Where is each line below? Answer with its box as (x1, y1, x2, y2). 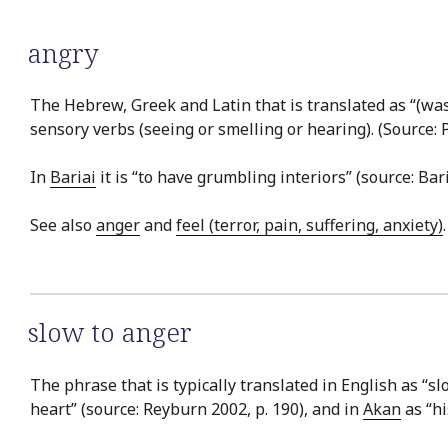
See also (30, 214, 96, 237)
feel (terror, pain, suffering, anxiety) (176, 214, 443, 237)
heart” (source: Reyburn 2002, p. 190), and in (30, 397, 363, 420)
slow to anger (28, 314, 192, 351)
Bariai (50, 166, 96, 189)
